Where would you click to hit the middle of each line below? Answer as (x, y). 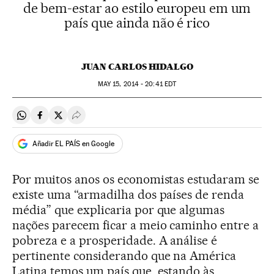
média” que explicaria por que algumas (119, 210)
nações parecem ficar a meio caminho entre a (136, 225)
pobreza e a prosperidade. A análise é (115, 240)
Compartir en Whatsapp (71, 120)
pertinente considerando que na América (124, 256)
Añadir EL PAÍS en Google (73, 143)
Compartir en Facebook (89, 120)
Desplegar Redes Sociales (130, 120)
